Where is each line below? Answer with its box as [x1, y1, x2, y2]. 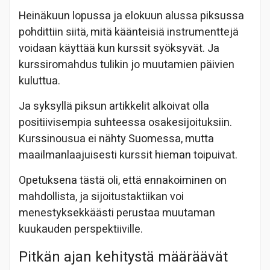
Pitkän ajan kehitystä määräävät [19, 246, 228, 268]
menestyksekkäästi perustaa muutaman [19, 204, 215, 221]
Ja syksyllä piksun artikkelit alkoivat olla [19, 98, 209, 115]
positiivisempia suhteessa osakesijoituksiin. [19, 114, 232, 131]
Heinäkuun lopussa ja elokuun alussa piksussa [19, 7, 244, 24]
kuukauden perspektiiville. [19, 221, 143, 237]
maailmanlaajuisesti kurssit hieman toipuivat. [19, 146, 237, 163]
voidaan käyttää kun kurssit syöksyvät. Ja [19, 40, 219, 57]
